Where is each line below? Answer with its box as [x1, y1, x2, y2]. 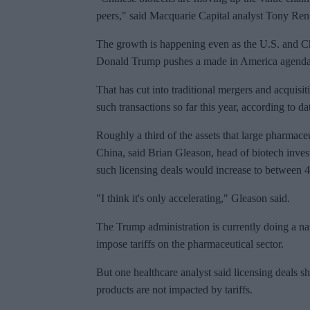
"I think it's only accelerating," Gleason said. [96, 192, 290, 205]
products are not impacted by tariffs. [96, 284, 253, 296]
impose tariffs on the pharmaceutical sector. [96, 238, 284, 250]
